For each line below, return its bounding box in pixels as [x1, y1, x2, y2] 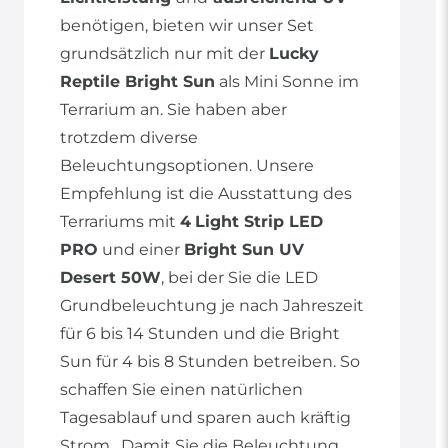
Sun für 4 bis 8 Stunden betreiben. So [60, 352, 360, 372]
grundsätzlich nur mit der [60, 44, 269, 64]
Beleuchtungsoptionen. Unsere [60, 156, 314, 176]
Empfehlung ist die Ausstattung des [60, 184, 352, 204]
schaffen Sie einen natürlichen [60, 380, 303, 400]
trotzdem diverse [60, 128, 198, 148]
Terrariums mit [60, 212, 180, 232]
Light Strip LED [195, 212, 323, 232]
